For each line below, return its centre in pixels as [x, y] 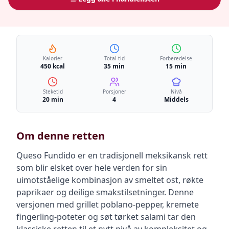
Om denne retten [61, 136]
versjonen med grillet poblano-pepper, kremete [108, 204]
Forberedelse [176, 58]
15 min [176, 66]
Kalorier [53, 58]
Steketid [53, 91]
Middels [176, 99]
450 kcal [53, 66]
